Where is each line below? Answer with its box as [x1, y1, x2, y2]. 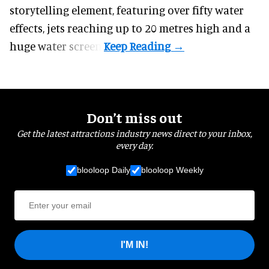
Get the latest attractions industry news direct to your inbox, [17, 126, 252, 139]
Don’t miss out [86, 107, 183, 126]
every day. [116, 138, 153, 151]
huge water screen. [10, 38, 104, 53]
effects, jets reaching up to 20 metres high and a [10, 20, 250, 35]
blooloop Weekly [141, 165, 204, 175]
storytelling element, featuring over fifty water [10, 2, 244, 17]
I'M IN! [121, 240, 148, 250]
